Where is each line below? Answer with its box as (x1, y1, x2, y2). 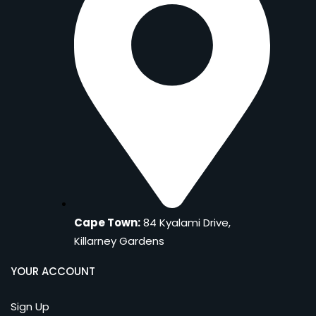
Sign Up (11, 298, 49, 314)
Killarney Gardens (74, 233, 164, 249)
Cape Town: (74, 215, 140, 231)
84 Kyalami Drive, (140, 215, 231, 231)
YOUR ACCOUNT (11, 263, 95, 279)
